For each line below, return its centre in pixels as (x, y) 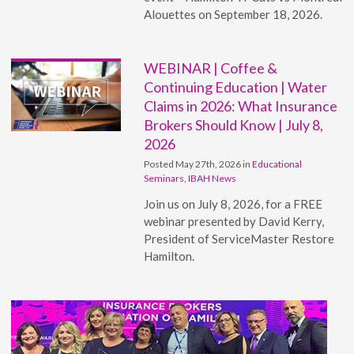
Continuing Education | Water (236, 87)
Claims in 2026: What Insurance (241, 106)
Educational (277, 164)
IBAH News (213, 179)
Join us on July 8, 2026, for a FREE (233, 204)
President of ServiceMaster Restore (239, 239)
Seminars (164, 179)
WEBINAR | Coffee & (211, 68)
